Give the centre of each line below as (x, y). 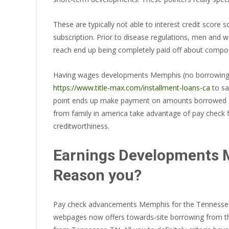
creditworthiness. (81, 126)
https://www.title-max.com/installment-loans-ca (132, 88)
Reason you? (97, 175)
